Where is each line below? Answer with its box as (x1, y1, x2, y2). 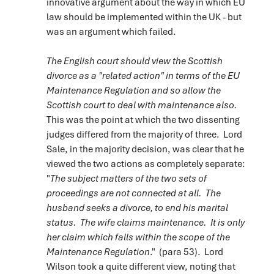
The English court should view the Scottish (46, 54, 223, 67)
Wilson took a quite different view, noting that (46, 259, 235, 272)
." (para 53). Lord (149, 245, 223, 257)
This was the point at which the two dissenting (46, 113, 240, 125)
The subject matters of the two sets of (50, 171, 207, 184)
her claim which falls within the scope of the (46, 230, 230, 243)
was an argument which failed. (46, 24, 176, 37)
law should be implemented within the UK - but (46, 10, 242, 23)
